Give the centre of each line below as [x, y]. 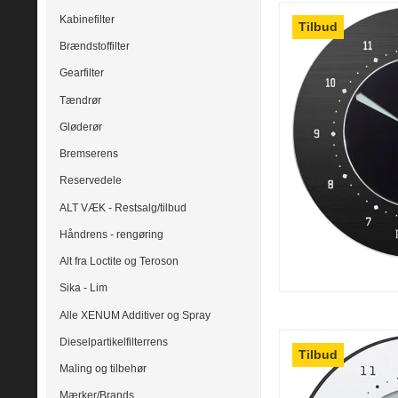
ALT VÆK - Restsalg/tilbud [123, 207]
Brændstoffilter [95, 47]
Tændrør [80, 100]
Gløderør [81, 127]
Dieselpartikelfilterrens [114, 342]
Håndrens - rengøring [111, 234]
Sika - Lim [84, 288]
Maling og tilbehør [103, 369]
